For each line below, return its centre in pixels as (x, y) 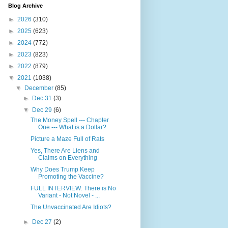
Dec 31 (42, 98)
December (40, 88)
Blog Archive (25, 6)
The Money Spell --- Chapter (70, 120)
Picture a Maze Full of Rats (68, 139)
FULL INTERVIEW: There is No (74, 188)
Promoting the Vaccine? (71, 177)
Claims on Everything (68, 158)
